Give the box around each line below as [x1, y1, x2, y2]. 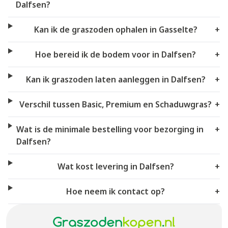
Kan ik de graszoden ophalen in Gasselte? [34, 23, 197, 35]
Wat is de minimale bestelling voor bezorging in [16, 123, 204, 135]
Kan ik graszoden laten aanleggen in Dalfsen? [25, 73, 206, 85]
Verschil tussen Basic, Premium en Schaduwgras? [19, 98, 212, 110]
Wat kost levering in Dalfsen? [57, 160, 174, 172]
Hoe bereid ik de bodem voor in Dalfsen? [35, 48, 196, 60]
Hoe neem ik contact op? [66, 185, 165, 197]
